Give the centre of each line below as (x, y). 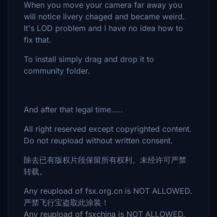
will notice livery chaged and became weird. (104, 16)
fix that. (38, 40)
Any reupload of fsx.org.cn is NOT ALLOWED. (108, 191)
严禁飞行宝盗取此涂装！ (66, 202)
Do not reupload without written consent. (98, 140)
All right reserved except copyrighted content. (108, 129)
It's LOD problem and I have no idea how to (103, 28)
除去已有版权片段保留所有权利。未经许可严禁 (105, 160)
